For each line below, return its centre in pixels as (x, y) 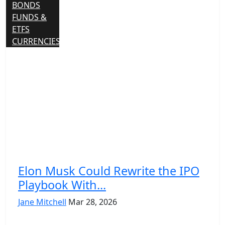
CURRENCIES (36, 41)
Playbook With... (62, 185)
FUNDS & (29, 17)
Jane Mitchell (42, 202)
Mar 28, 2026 (93, 202)
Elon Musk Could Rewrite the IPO (109, 171)
